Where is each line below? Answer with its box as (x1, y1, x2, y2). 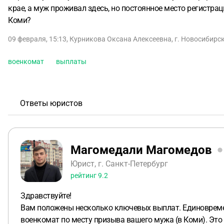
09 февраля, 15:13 (8, 35, 66, 43)
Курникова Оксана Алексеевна (69, 35, 171, 43)
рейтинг (70, 171, 98, 179)
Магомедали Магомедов (70, 142, 212, 157)
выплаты (56, 57, 86, 65)
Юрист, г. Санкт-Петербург (70, 158, 168, 168)
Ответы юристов (20, 98, 82, 108)
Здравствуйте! (20, 191, 71, 200)
